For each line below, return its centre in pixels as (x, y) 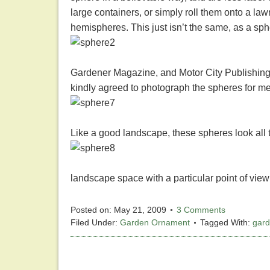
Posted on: (92, 210)
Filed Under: (95, 223)
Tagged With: (226, 223)
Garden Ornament (155, 223)
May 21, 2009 (140, 210)
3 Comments (201, 210)
